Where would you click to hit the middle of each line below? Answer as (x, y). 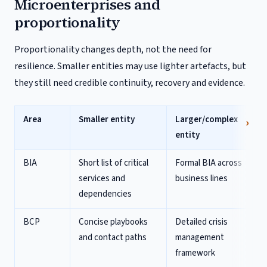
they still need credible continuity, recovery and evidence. (130, 83)
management (200, 237)
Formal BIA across (209, 163)
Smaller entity (107, 119)
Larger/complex (207, 119)
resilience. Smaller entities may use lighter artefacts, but (130, 66)
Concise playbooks (113, 222)
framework (195, 253)
